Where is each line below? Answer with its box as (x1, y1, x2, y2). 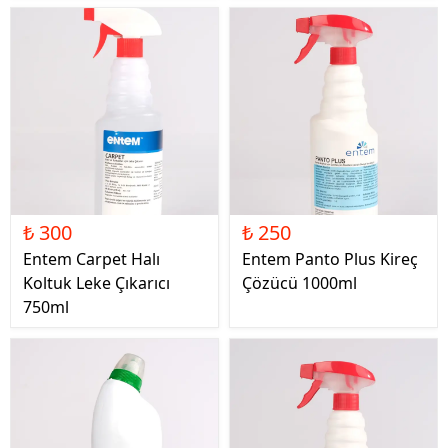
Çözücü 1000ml (242, 272, 357, 294)
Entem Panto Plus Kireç (242, 248, 418, 270)
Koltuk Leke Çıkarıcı (23, 272, 170, 294)
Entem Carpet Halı (23, 248, 160, 270)
